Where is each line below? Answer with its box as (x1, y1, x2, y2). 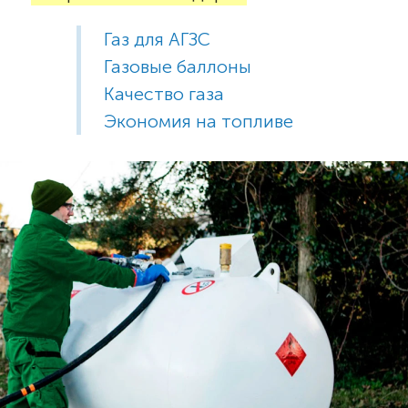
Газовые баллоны (104, 55, 251, 77)
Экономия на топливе (104, 109, 293, 132)
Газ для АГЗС (104, 27, 210, 50)
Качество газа (104, 82, 224, 105)
